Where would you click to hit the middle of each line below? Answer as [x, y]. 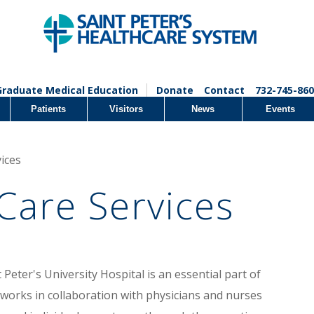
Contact [224, 90]
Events [281, 109]
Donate [175, 90]
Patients [49, 109]
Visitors [126, 109]
